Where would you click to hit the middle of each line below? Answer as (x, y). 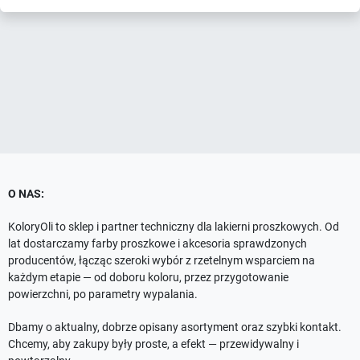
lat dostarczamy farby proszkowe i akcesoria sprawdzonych (157, 243)
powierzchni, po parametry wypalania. (103, 294)
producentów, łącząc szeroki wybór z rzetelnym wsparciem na (162, 260)
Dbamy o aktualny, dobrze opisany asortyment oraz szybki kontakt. (175, 327)
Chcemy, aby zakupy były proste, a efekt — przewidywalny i (153, 344)
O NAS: (27, 194)
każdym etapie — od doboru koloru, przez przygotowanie (148, 277)
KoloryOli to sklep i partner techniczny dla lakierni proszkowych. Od (174, 227)
